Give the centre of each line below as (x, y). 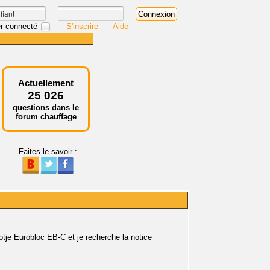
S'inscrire (83, 26)
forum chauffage (46, 117)
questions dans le (46, 108)
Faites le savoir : (48, 152)
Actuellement (46, 83)
